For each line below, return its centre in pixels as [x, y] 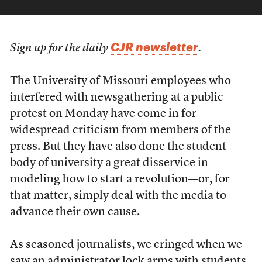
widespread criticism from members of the [120, 130]
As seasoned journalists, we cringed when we [126, 245]
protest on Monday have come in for [103, 114]
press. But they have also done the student [118, 147]
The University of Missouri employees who [120, 81]
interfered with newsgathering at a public [116, 98]
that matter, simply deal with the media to [118, 196]
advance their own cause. [75, 212]
